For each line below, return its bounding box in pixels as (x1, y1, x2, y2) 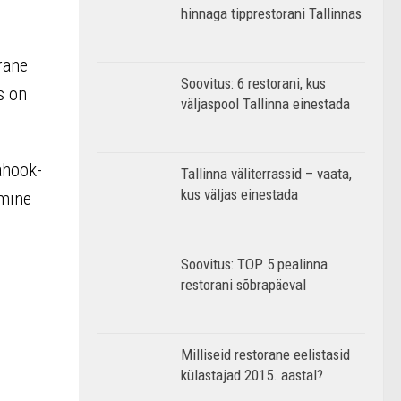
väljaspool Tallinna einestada (181, 95, 350, 113)
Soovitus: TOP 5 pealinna (181, 255, 328, 273)
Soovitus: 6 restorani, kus (181, 74, 326, 92)
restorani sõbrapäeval (181, 276, 306, 294)
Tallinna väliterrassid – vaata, (181, 165, 352, 183)
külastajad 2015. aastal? (181, 366, 323, 384)
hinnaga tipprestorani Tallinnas (181, 4, 362, 22)
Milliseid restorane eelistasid (181, 346, 350, 363)
